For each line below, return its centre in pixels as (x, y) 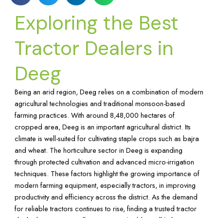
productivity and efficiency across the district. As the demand (106, 197)
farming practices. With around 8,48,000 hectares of (95, 115)
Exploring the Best (97, 23)
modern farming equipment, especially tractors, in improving (105, 185)
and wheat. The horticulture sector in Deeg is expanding (99, 150)
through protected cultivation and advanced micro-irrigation (104, 162)
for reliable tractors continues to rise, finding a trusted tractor (106, 208)
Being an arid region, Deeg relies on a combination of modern (109, 91)
